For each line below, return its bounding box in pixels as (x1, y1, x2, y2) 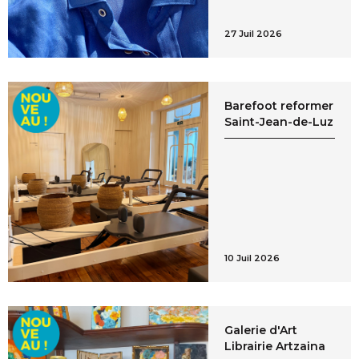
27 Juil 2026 (224, 28, 282, 40)
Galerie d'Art (224, 322, 297, 337)
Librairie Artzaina (224, 338, 325, 353)
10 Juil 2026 (224, 252, 280, 264)
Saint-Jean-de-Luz (224, 115, 333, 130)
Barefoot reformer (224, 99, 333, 114)
